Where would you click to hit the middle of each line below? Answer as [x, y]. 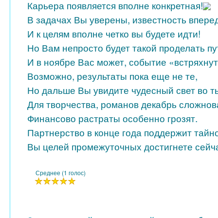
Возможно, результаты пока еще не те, [112, 76]
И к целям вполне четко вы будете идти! [114, 33]
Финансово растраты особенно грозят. [112, 118]
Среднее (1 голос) [61, 172]
